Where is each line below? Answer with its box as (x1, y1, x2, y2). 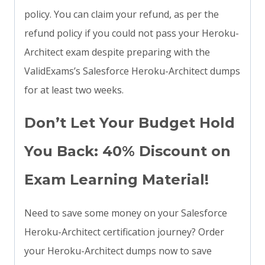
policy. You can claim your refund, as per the (24, 8, 219, 21)
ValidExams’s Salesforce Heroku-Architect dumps (24, 64, 240, 78)
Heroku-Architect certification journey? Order (24, 225, 224, 239)
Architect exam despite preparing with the (24, 46, 210, 59)
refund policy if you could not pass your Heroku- (24, 27, 239, 40)
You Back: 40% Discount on (24, 143, 231, 160)
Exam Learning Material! (24, 171, 209, 189)
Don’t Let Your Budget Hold (24, 114, 235, 132)
